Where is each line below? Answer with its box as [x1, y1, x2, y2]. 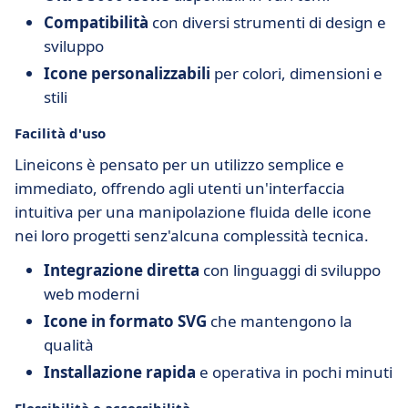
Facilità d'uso [15, 124, 106, 142]
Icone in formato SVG [44, 311, 207, 331]
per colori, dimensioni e [210, 63, 382, 84]
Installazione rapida [44, 362, 196, 382]
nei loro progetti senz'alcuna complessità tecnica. [15, 225, 369, 246]
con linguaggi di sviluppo [199, 260, 381, 280]
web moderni [44, 283, 139, 304]
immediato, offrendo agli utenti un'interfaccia [15, 178, 345, 199]
